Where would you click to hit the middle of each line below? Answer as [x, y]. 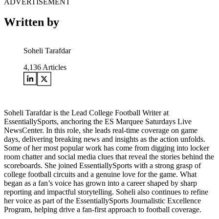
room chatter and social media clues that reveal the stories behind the [109, 157]
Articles [54, 67]
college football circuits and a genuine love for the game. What [100, 175]
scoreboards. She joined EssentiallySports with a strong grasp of [102, 166]
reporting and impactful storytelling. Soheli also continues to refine [106, 192]
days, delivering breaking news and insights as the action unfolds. [105, 139]
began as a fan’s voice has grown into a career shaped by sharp [100, 183]
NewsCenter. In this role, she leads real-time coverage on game [101, 131]
